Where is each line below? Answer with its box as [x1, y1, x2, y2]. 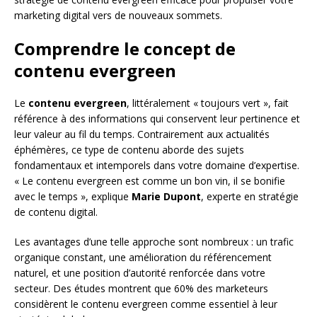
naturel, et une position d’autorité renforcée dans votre [14, 265, 265, 279]
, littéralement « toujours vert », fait [127, 96, 289, 110]
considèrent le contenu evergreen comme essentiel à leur [14, 296, 277, 311]
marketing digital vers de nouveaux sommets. [14, 8, 222, 22]
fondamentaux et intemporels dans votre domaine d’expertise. [14, 158, 299, 172]
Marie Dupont [132, 189, 201, 203]
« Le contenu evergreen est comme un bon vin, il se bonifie [14, 173, 285, 188]
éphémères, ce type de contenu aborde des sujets [14, 142, 244, 156]
